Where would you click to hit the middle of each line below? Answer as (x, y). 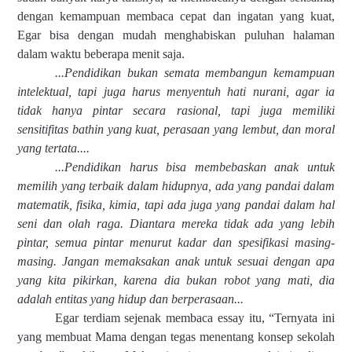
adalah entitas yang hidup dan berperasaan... (130, 299)
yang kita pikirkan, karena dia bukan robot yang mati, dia (176, 280)
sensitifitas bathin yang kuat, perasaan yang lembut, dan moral (176, 130)
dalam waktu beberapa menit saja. (101, 54)
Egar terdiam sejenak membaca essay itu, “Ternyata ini (195, 318)
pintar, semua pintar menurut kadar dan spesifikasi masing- (176, 243)
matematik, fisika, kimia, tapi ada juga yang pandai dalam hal (176, 205)
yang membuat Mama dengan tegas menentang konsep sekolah (176, 337)
